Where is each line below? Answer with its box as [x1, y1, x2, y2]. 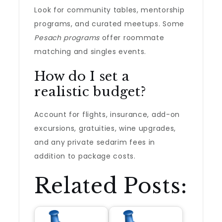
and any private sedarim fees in [34, 137, 156, 147]
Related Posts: [34, 173, 187, 199]
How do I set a [34, 68, 130, 84]
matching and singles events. [34, 47, 147, 56]
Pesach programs [34, 33, 100, 43]
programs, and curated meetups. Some [34, 19, 184, 29]
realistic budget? [34, 84, 147, 100]
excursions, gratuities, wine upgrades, [34, 123, 176, 133]
